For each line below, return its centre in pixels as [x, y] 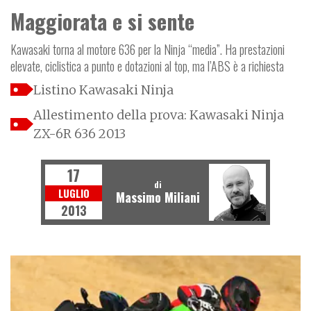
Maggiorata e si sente [102, 21]
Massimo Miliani [158, 197]
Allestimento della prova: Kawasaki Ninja [159, 115]
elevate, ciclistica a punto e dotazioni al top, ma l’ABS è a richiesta [147, 66]
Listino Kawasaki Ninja [103, 90]
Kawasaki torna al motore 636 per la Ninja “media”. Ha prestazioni [148, 49]
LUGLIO [74, 193]
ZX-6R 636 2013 [79, 133]
